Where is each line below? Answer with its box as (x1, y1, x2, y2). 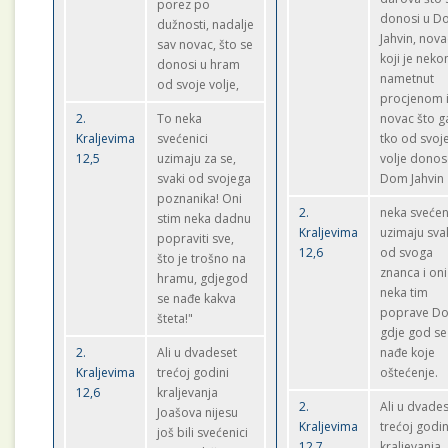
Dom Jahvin (380, 170, 445, 187)
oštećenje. (380, 364, 439, 381)
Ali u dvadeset (157, 344, 238, 361)
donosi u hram (157, 56, 241, 73)
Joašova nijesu (157, 404, 239, 421)
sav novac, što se (157, 36, 254, 53)
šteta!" (157, 310, 194, 327)
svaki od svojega (157, 170, 252, 187)
